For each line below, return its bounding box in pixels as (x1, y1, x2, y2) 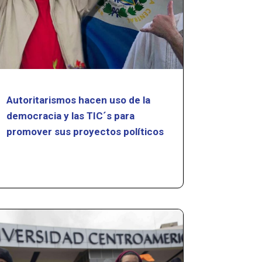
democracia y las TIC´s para (6, 109, 135, 122)
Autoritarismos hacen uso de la (6, 94, 151, 106)
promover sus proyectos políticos (6, 125, 164, 137)
